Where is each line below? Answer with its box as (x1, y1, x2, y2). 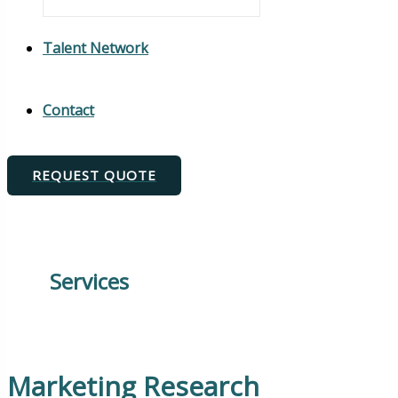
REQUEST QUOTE (32, 166, 156, 184)
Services (50, 266, 129, 296)
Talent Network (43, 38, 148, 58)
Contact (43, 100, 94, 120)
